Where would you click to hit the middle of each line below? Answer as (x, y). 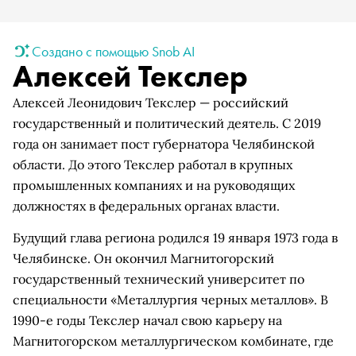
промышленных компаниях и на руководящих (154, 185)
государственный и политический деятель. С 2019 (167, 123)
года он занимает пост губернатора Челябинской (164, 144)
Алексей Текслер (130, 76)
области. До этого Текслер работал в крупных (153, 164)
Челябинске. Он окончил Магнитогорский (143, 258)
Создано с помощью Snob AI (113, 51)
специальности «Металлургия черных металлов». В (170, 300)
